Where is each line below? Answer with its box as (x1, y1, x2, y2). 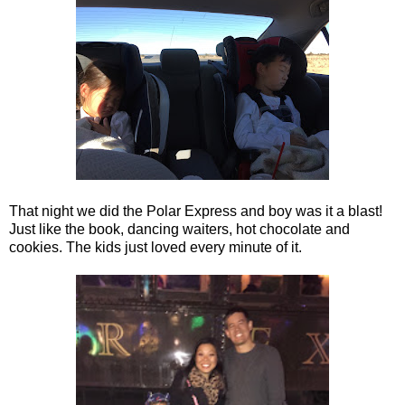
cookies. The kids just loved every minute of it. (9, 239, 302, 255)
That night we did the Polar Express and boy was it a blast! (9, 202, 382, 219)
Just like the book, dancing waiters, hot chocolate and (9, 221, 350, 237)
